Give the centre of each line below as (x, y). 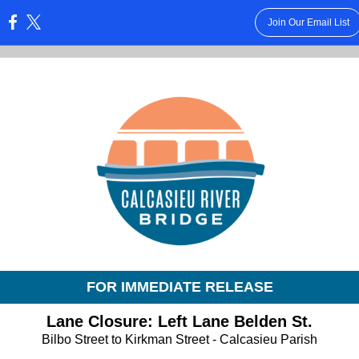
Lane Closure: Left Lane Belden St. (179, 321)
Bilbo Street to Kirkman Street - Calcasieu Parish (179, 339)
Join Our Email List (308, 22)
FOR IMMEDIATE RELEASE (179, 287)
